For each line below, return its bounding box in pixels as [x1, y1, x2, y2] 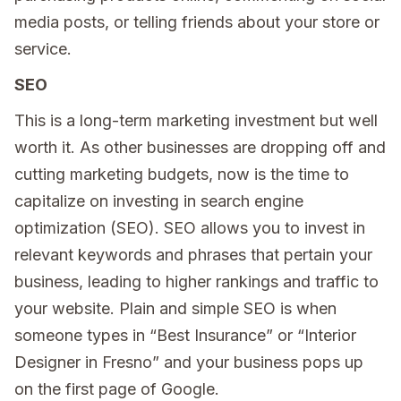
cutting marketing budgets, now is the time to [14, 164, 349, 183]
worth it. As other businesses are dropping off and [14, 137, 386, 157]
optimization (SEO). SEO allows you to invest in [14, 218, 365, 237]
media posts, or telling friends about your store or [14, 12, 380, 31]
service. [14, 38, 76, 58]
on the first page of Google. [14, 379, 219, 398]
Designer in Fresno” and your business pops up [14, 352, 363, 371]
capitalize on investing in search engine [14, 191, 303, 210]
